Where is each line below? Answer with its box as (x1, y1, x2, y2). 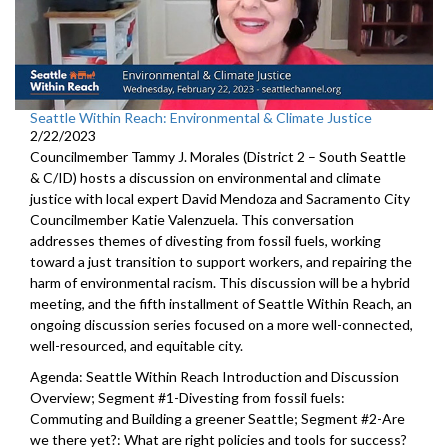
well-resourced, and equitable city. (30, 337, 243, 355)
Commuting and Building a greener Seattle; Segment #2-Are (30, 410, 405, 428)
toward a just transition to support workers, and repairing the (30, 253, 412, 271)
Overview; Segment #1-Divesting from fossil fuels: (30, 389, 345, 407)
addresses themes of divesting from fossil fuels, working (30, 232, 381, 250)
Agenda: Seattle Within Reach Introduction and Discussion (30, 368, 399, 386)
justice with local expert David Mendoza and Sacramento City (30, 190, 410, 208)
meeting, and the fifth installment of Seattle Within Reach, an (30, 295, 412, 313)
